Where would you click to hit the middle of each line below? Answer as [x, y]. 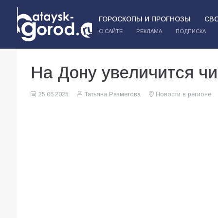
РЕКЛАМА [149, 31]
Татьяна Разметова [112, 94]
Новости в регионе [183, 94]
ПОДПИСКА [191, 31]
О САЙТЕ [110, 31]
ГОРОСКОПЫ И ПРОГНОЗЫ [145, 19]
